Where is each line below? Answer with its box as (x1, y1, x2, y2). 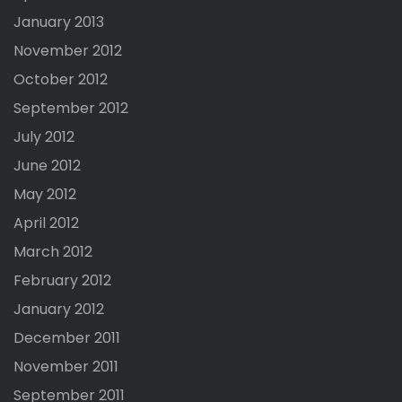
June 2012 (13, 155, 81, 177)
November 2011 (13, 356, 118, 378)
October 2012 (13, 69, 108, 91)
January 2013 (13, 12, 104, 33)
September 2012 (13, 98, 128, 119)
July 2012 (13, 127, 74, 148)
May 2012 (13, 184, 76, 205)
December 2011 (13, 328, 120, 349)
